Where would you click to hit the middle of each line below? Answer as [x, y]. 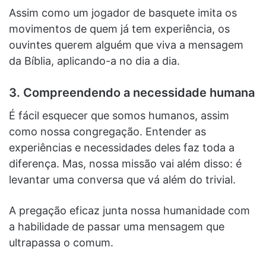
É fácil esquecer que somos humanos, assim [119, 115]
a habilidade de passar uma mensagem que [117, 226]
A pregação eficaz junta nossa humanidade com [129, 210]
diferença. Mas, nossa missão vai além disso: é [125, 163]
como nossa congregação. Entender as [107, 131]
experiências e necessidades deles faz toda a [122, 147]
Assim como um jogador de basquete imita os [123, 12]
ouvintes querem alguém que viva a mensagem [126, 45]
